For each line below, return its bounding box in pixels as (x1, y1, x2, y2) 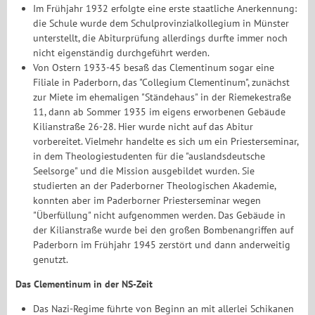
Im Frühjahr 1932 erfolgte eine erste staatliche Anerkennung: (33, 2, 297, 15)
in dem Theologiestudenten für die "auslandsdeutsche (33, 150, 266, 162)
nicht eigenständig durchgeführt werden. (33, 46, 210, 59)
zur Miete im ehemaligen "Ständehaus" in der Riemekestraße (33, 91, 292, 103)
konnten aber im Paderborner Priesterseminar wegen (33, 194, 262, 207)
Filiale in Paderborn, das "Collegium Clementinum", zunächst (33, 76, 290, 89)
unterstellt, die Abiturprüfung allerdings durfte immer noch (33, 32, 288, 44)
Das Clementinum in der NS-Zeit (15, 278, 153, 290)
